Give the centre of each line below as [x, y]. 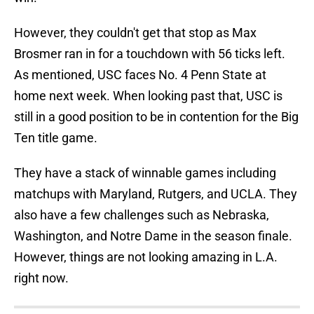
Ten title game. [56, 138]
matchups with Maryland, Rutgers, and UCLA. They [156, 194]
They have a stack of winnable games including [145, 173]
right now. [41, 278]
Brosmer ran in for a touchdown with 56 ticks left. [150, 54]
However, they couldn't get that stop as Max [135, 33]
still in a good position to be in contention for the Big [156, 117]
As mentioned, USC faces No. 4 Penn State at [140, 75]
